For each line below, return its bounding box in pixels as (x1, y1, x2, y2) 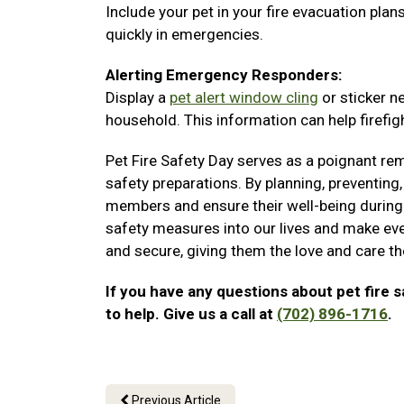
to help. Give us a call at (106, 305, 277, 323)
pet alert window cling (170, 88, 318, 106)
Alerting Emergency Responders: (106, 66, 345, 84)
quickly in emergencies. (106, 25, 263, 43)
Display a (106, 88, 170, 106)
